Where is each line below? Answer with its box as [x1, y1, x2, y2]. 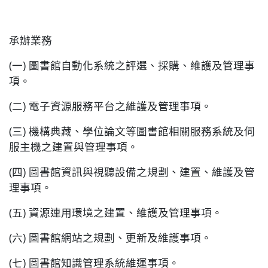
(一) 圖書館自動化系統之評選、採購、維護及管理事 [9, 58, 255, 73]
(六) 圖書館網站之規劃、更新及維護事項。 [9, 230, 212, 245]
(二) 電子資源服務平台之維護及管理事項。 [9, 99, 212, 114]
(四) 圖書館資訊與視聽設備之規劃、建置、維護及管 [9, 165, 255, 179]
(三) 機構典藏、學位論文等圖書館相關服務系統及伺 [9, 124, 255, 139]
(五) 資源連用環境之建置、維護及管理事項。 [9, 205, 223, 220]
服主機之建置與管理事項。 [9, 139, 138, 154]
